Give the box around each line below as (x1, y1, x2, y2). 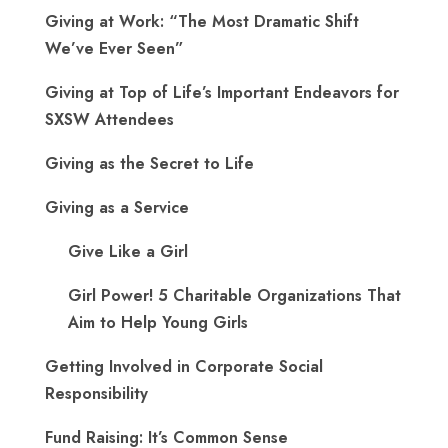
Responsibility (45, 382, 148, 406)
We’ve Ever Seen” (45, 37, 184, 61)
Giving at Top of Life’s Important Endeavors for (45, 81, 399, 105)
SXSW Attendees (45, 108, 174, 132)
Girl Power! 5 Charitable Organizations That (68, 284, 401, 308)
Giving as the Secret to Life (45, 152, 254, 176)
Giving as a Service (45, 196, 189, 220)
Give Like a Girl (68, 240, 188, 264)
